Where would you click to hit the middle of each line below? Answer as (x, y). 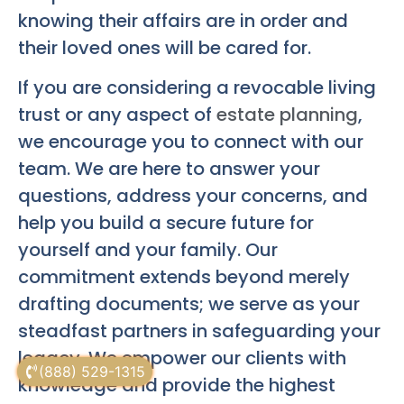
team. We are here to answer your (169, 169)
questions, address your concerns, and (193, 196)
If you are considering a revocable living (197, 88)
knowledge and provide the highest (177, 386)
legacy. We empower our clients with (182, 358)
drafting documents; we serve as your (189, 304)
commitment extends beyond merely (184, 277)
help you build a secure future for (166, 223)
